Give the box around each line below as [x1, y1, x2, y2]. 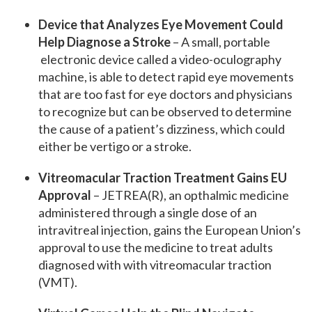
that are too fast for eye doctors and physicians [38, 86, 292, 102]
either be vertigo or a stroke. [38, 139, 192, 155]
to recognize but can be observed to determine [38, 104, 292, 120]
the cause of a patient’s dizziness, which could [38, 121, 285, 137]
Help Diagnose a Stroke [38, 34, 171, 50]
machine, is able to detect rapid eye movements [38, 69, 294, 85]
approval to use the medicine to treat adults [38, 240, 273, 256]
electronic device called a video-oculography [38, 52, 281, 68]
